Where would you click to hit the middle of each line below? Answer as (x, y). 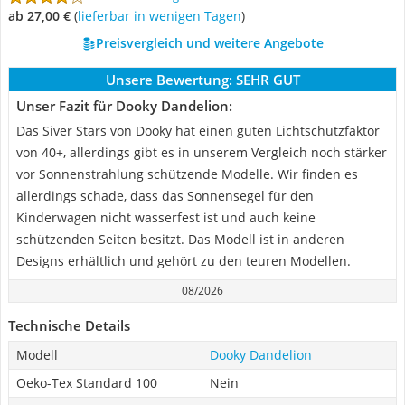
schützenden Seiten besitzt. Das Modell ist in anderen (180, 239)
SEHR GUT (268, 80)
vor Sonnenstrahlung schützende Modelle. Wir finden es (187, 174)
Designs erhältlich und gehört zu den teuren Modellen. (184, 261)
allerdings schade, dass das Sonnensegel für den (165, 196)
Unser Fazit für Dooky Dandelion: (124, 106)
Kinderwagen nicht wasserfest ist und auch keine (166, 217)
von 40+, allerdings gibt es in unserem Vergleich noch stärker (202, 152)
